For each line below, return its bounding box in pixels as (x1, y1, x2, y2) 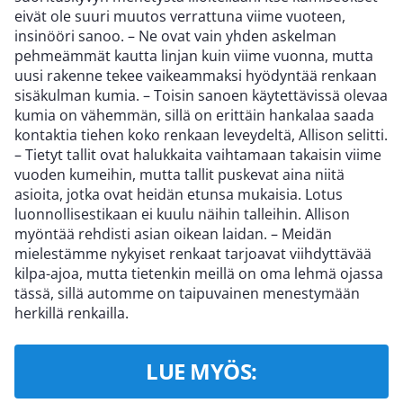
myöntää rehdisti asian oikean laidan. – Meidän (14, 224, 332, 245)
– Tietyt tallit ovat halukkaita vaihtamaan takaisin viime (14, 145, 381, 166)
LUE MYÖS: (146, 356, 257, 387)
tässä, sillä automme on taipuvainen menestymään (14, 283, 360, 304)
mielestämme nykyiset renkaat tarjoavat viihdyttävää (14, 244, 372, 264)
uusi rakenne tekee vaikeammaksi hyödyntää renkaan (14, 66, 377, 86)
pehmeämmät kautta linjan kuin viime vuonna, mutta (14, 46, 373, 67)
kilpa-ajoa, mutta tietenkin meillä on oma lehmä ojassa (14, 264, 383, 284)
